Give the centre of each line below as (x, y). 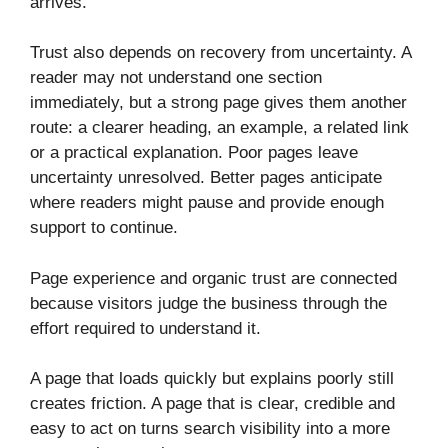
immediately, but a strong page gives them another (218, 103)
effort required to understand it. (145, 328)
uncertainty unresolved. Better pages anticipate (206, 178)
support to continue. (104, 228)
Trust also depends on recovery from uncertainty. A (220, 53)
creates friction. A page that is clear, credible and (212, 404)
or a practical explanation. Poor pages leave (194, 153)
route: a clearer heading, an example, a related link (219, 128)
